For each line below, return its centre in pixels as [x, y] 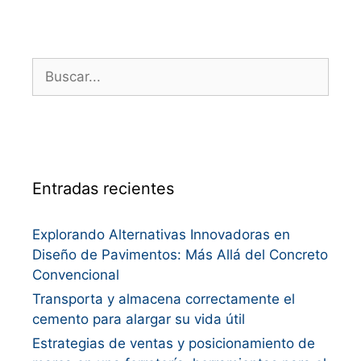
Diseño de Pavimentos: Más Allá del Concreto [180, 255]
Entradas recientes [103, 189]
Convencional [76, 275]
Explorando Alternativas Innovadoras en [161, 234]
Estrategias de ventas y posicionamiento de [174, 343]
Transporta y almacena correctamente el [164, 299]
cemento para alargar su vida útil [139, 319]
